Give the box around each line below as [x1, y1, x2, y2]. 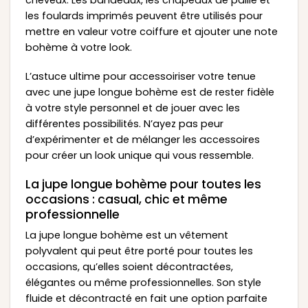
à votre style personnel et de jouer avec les [25, 100, 240, 115]
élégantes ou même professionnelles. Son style [25, 276, 261, 290]
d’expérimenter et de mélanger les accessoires [25, 132, 260, 146]
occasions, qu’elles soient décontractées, [25, 260, 233, 274]
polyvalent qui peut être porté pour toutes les [25, 244, 253, 258]
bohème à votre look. [25, 41, 132, 55]
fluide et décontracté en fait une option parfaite [25, 291, 267, 306]
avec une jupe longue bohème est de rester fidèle [25, 85, 274, 99]
